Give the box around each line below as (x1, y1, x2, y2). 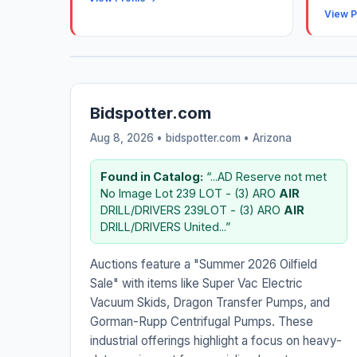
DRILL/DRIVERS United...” (100, 220, 230, 234)
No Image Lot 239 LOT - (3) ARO (100, 186, 279, 201)
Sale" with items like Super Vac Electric (90, 276, 303, 292)
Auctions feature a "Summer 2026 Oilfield (90, 257, 317, 273)
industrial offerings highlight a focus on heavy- (90, 333, 342, 349)
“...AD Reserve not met (203, 170, 327, 184)
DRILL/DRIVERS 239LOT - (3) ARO (100, 203, 284, 218)
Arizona (253, 131, 292, 145)
